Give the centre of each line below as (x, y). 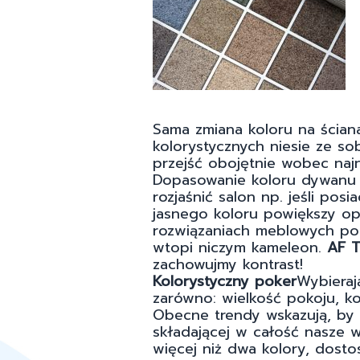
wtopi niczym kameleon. (240, 248)
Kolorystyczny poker (225, 282)
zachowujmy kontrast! (228, 265)
